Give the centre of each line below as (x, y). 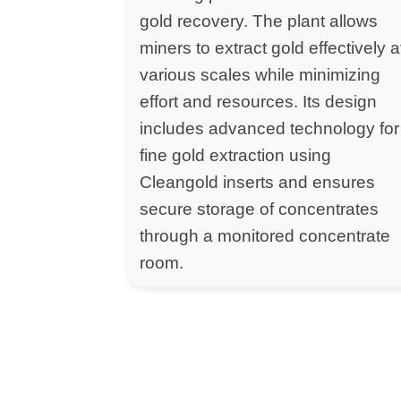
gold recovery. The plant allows (259, 21)
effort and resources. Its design (259, 102)
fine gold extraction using (236, 156)
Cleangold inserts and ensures (258, 183)
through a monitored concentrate (265, 236)
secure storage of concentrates (260, 209)
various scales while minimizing (260, 75)
